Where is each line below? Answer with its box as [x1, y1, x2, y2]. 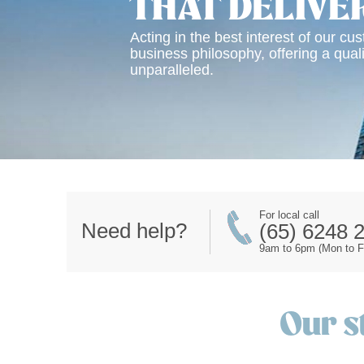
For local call [258, 209, 319, 221]
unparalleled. [129, 62, 214, 78]
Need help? [80, 219, 187, 243]
